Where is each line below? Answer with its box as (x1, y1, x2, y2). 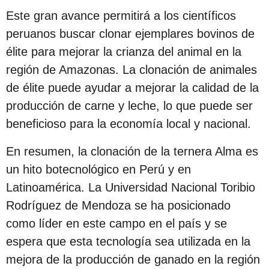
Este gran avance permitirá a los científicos (6, 8, 236, 22)
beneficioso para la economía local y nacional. (6, 116, 251, 130)
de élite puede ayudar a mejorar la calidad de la (6, 80, 259, 94)
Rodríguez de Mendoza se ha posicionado (6, 199, 231, 213)
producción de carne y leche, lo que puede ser (6, 98, 253, 112)
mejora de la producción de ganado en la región (6, 253, 260, 267)
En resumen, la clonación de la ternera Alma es (6, 145, 258, 159)
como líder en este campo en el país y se (6, 217, 227, 231)
